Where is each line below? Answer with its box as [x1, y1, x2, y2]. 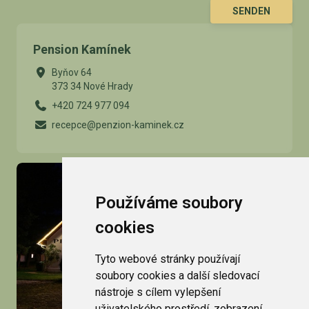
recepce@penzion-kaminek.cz [52, 119, 184, 130]
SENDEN [232, 6, 270, 17]
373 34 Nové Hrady [52, 81, 133, 92]
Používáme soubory [94, 193, 243, 212]
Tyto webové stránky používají [94, 252, 240, 266]
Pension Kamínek [33, 42, 131, 57]
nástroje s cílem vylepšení [94, 286, 221, 299]
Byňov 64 [52, 67, 92, 78]
